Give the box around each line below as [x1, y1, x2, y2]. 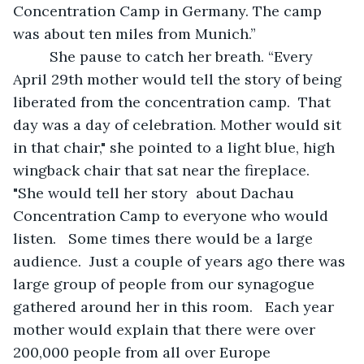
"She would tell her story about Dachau [13, 183, 298, 202]
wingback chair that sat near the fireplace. [13, 160, 318, 180]
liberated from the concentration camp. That [13, 92, 335, 111]
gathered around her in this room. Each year [13, 297, 338, 316]
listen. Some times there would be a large [13, 228, 317, 248]
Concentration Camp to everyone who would [13, 206, 332, 225]
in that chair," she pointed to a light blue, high [13, 137, 339, 157]
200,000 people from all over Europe [13, 342, 275, 362]
